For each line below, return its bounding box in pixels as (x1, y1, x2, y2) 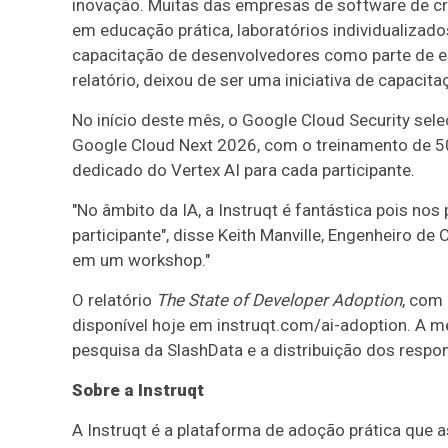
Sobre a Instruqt (72, 380, 204, 400)
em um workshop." (72, 250, 210, 270)
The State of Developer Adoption (156, 290, 402, 310)
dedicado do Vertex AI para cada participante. (72, 160, 415, 180)
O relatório (72, 290, 156, 310)
